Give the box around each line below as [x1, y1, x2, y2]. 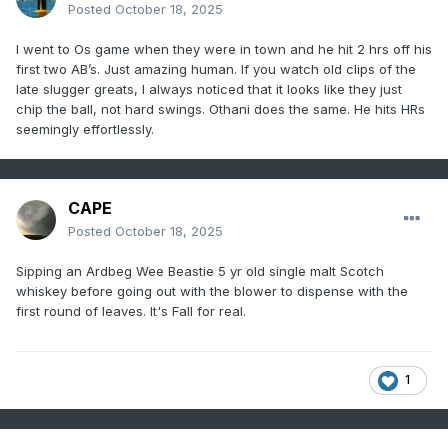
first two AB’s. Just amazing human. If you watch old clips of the [16, 61, 416, 78]
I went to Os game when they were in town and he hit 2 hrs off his [16, 41, 432, 58]
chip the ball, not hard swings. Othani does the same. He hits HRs [16, 101, 425, 118]
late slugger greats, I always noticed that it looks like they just [16, 81, 402, 98]
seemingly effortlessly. [16, 121, 154, 138]
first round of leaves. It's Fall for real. [16, 303, 246, 320]
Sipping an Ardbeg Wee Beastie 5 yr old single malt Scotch [16, 263, 384, 280]
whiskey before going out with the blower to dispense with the [16, 283, 408, 300]
